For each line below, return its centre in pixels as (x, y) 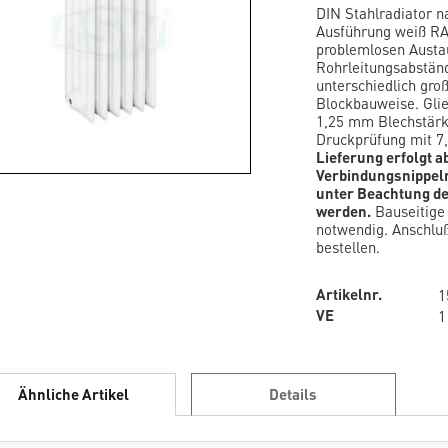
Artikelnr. (348, 294)
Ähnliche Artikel (73, 394)
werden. (343, 210)
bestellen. (347, 246)
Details (293, 394)
